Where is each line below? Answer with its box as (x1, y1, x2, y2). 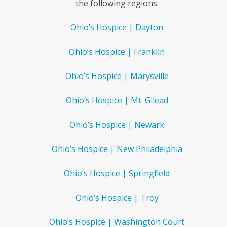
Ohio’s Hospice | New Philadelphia (51, 143, 182, 155)
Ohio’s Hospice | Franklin (69, 46, 165, 57)
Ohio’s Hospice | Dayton (70, 22, 164, 33)
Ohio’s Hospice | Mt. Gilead (65, 95, 168, 106)
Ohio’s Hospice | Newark (69, 119, 165, 130)
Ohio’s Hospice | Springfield (64, 168, 170, 179)
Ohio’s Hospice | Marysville (65, 70, 169, 82)
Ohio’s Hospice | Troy (75, 192, 159, 203)
